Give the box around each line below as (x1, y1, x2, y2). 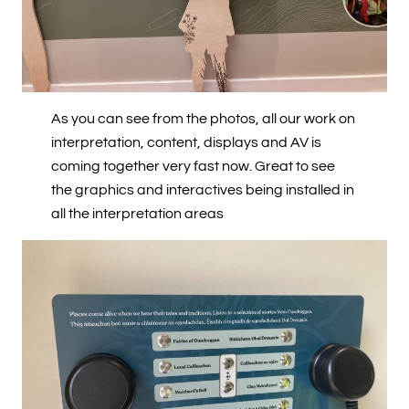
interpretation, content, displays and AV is (51, 135, 321, 150)
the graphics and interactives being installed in (51, 183, 354, 197)
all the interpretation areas (51, 206, 224, 221)
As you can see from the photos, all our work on (51, 111, 355, 126)
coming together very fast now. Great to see (51, 159, 335, 173)
